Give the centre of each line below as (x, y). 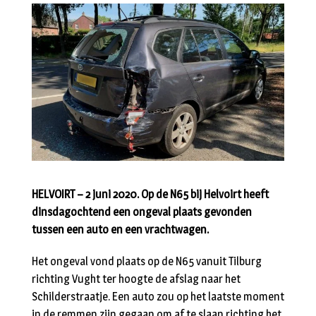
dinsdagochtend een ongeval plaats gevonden (142, 212)
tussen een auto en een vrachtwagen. (120, 230)
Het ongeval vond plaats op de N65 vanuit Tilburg (147, 262)
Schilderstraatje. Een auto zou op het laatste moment (158, 297)
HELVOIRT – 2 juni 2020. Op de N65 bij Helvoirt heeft (150, 195)
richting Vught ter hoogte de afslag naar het (136, 279)
